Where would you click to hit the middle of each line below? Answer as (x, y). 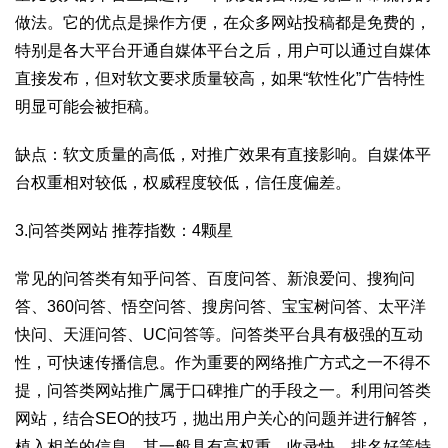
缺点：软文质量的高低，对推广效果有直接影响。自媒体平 (223, 154)
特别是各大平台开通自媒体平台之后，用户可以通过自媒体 (223, 50)
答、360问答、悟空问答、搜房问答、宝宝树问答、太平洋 (220, 306)
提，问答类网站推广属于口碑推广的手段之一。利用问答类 (223, 390)
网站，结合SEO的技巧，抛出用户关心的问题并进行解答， (224, 418)
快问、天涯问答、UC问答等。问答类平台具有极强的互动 (219, 334)
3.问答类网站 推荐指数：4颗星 (124, 230)
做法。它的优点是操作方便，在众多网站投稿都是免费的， (223, 22)
